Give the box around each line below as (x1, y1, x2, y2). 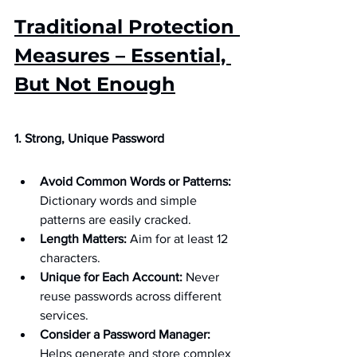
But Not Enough (14, 73, 175, 96)
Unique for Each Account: (40, 270, 182, 284)
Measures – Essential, (14, 44, 231, 67)
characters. (40, 251, 100, 265)
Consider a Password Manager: (40, 328, 210, 341)
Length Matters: (40, 232, 127, 245)
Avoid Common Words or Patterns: (40, 175, 231, 188)
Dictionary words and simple (40, 194, 200, 207)
